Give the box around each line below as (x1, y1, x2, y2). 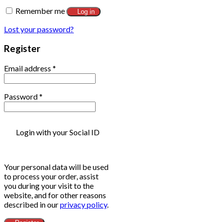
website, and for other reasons (4, 190, 106, 200)
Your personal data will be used (4, 162, 109, 171)
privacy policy (60, 199, 107, 209)
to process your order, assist (4, 171, 99, 181)
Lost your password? (4, 24, 74, 34)
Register (4, 43, 40, 55)
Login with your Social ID (15, 127, 100, 137)
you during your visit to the (4, 180, 94, 190)
